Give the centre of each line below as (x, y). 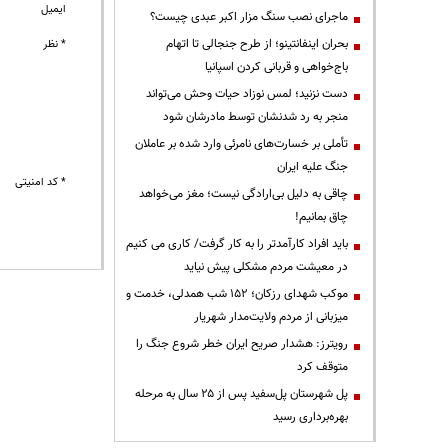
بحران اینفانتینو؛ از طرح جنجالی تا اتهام (257, 43)
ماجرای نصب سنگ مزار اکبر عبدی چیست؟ (249, 16)
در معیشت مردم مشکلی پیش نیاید (266, 266)
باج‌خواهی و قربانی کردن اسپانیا (276, 66)
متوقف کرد (322, 366)
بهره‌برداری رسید (310, 416)
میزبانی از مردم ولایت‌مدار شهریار (271, 316)
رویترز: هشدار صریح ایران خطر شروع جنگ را (242, 343)
